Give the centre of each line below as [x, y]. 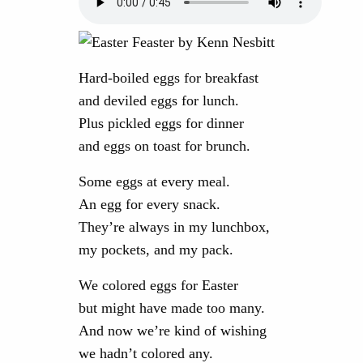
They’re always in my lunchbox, [174, 227]
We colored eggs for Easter [158, 286]
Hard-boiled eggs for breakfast [169, 78]
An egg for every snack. [149, 205]
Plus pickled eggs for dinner [161, 124]
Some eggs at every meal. [154, 182]
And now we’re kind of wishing [173, 331]
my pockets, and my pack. [156, 250]
